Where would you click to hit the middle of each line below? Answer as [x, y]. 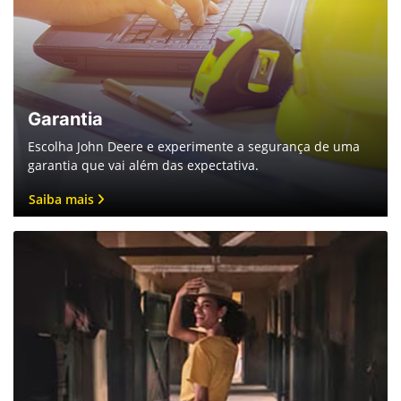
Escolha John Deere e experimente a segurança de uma [194, 146]
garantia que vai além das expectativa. [143, 165]
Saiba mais [63, 199]
